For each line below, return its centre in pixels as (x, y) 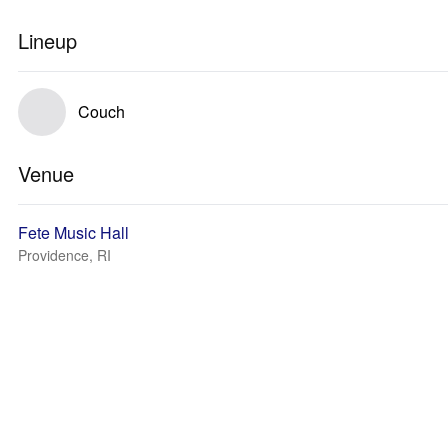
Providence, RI (64, 255)
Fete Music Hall (73, 232)
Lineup (47, 40)
